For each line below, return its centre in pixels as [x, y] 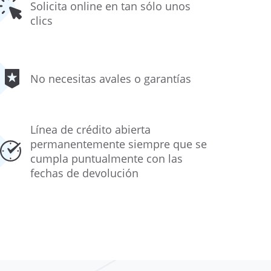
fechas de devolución [84, 173]
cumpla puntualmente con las [106, 158]
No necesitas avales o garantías [111, 79]
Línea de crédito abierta [90, 129]
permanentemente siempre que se [119, 144]
